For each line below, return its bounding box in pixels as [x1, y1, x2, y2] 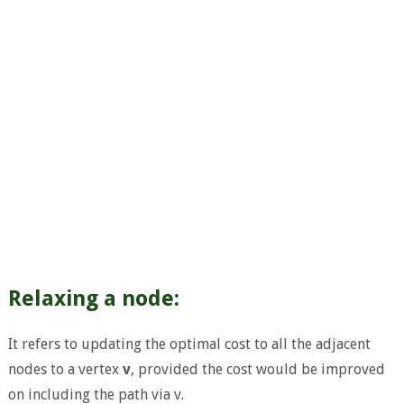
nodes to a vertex [7, 360, 123, 378]
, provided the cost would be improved [130, 360, 385, 378]
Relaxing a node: [7, 286, 179, 312]
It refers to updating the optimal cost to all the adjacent [7, 335, 371, 353]
